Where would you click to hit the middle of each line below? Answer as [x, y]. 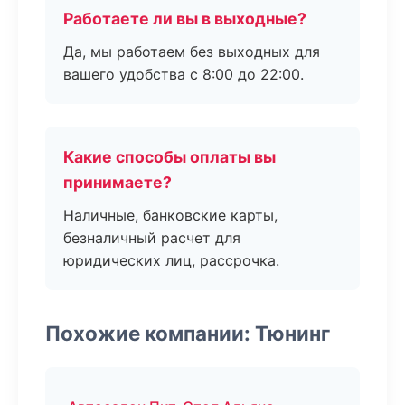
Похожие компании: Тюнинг [188, 333]
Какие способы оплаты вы [170, 157]
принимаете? [118, 182]
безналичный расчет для [152, 238]
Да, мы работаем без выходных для [192, 52]
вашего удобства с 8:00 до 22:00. [184, 74]
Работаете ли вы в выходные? [185, 19]
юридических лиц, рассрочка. [171, 260]
